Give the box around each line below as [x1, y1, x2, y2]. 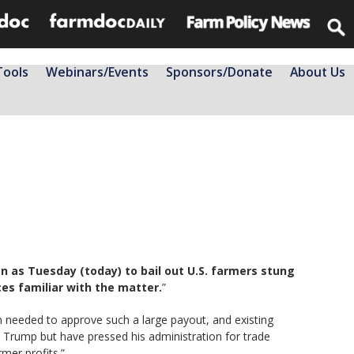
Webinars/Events [46, 62, 149, 81]
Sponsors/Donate [166, 62, 273, 81]
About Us [290, 62, 345, 81]
